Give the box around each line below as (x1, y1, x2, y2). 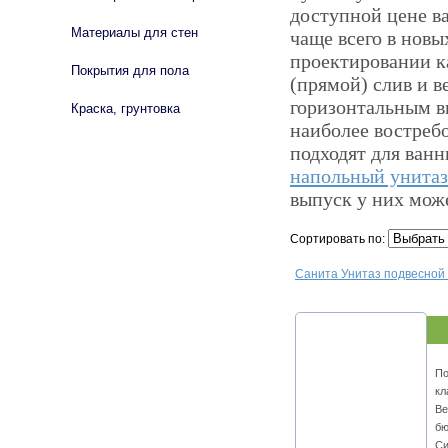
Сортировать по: (290, 232, 388, 247)
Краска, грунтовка (71, 101, 180, 116)
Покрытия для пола (71, 63, 189, 78)
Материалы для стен (71, 25, 198, 40)
